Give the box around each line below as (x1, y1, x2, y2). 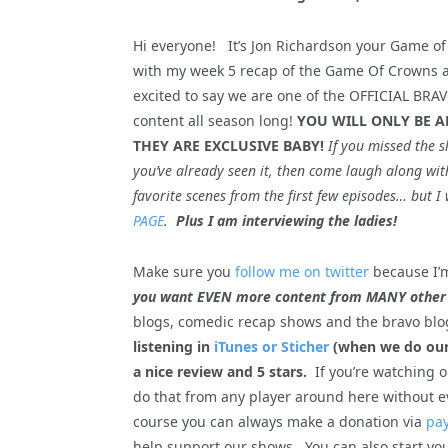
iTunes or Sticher (214, 336, 329, 356)
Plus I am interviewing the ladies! (176, 210, 397, 230)
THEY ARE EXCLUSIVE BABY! (133, 135, 324, 155)
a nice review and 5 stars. (133, 361, 307, 381)
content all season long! (133, 110, 297, 130)
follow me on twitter (235, 261, 369, 281)
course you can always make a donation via (133, 411, 426, 431)
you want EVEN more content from (133, 286, 366, 306)
